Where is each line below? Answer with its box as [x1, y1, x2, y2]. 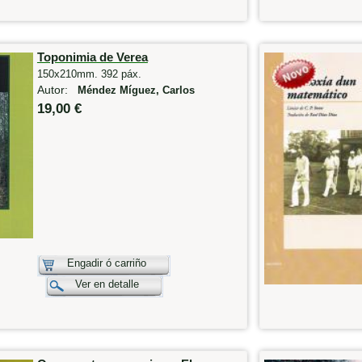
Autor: [36, 82, 78, 96]
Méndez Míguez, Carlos [77, 84, 195, 96]
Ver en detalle [74, 277, 139, 290]
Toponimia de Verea [36, 49, 148, 64]
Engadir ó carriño [66, 256, 146, 269]
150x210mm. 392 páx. [36, 67, 141, 80]
